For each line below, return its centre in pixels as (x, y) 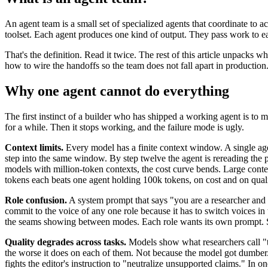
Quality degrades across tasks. (66, 242)
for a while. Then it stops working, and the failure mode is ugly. (124, 127)
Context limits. (34, 147)
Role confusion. (36, 200)
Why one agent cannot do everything (117, 91)
